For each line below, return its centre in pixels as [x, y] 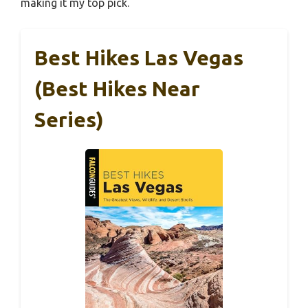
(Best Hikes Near [117, 89]
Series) [69, 120]
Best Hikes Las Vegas [139, 58]
